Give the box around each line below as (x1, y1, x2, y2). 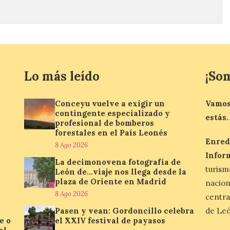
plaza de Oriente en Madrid (55, 177, 167, 186)
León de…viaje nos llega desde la (55, 167, 187, 177)
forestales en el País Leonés (55, 128, 168, 138)
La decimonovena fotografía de (55, 157, 181, 167)
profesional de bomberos (55, 118, 155, 128)
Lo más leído (24, 68, 100, 84)
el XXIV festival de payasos (55, 216, 166, 225)
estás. (205, 112, 228, 122)
